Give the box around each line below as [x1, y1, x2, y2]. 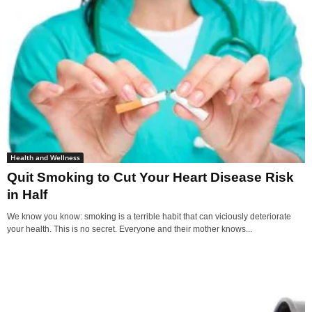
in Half [7, 187, 47, 203]
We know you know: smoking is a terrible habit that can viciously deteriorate [7, 212, 291, 222]
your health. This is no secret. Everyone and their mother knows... [7, 224, 252, 235]
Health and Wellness [10, 153, 80, 163]
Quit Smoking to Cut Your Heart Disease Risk [7, 170, 294, 185]
